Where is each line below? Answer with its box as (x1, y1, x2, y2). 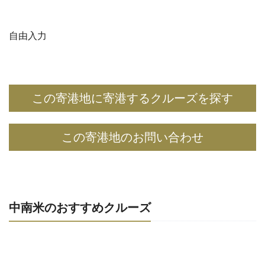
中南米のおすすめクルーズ (9, 200, 151, 215)
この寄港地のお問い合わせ (62, 130, 203, 144)
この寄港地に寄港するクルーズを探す (32, 91, 233, 105)
